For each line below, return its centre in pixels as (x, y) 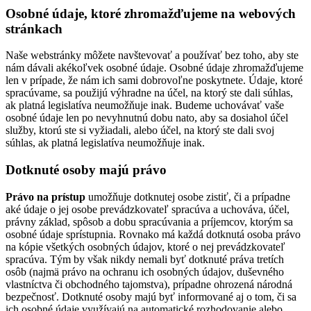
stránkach (34, 28)
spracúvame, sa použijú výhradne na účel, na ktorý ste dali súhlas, (149, 93)
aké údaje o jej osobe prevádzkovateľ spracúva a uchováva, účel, (148, 209)
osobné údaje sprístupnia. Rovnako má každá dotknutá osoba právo (153, 234)
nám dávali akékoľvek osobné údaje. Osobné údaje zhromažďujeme (154, 68)
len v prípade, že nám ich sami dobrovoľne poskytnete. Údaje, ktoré (154, 81)
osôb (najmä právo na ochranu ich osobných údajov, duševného (145, 271)
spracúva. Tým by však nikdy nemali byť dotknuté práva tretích (145, 259)
